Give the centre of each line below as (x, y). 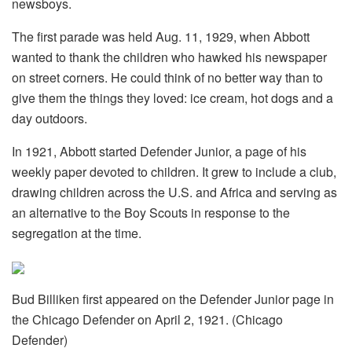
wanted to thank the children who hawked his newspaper (169, 57)
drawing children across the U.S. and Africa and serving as (174, 192)
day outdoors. (49, 118)
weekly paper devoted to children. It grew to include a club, (174, 171)
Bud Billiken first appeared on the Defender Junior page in (173, 299)
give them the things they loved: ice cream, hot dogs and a (172, 97)
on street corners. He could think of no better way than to (167, 77)
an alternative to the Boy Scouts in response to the (151, 212)
